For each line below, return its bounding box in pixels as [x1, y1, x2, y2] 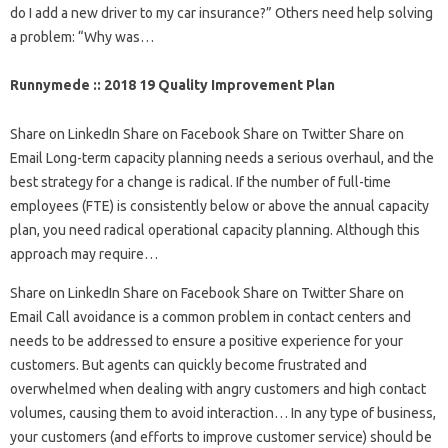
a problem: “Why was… [10, 29, 154, 46]
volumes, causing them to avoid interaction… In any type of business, [10, 405, 436, 422]
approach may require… [10, 246, 158, 263]
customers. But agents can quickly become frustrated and [10, 357, 367, 374]
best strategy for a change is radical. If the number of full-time [10, 174, 391, 191]
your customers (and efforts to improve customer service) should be [10, 429, 432, 446]
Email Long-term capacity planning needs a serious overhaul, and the [10, 150, 434, 167]
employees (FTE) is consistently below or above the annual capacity [10, 198, 429, 215]
